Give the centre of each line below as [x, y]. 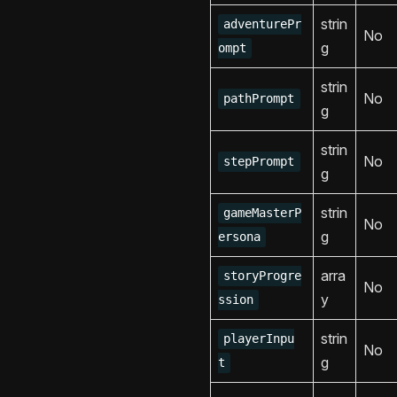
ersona [239, 237]
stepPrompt [259, 162]
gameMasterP [263, 213]
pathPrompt [259, 99]
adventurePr [263, 24]
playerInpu [259, 339]
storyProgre [263, 276]
